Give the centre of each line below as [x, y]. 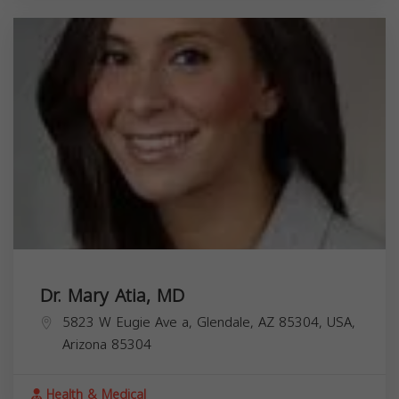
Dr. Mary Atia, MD [112, 295]
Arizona [85, 344]
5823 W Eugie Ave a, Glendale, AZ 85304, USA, [209, 322]
